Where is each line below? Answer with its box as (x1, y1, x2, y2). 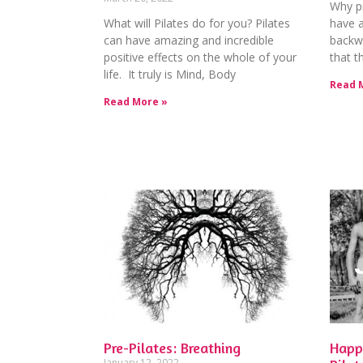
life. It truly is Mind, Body (104, 66, 236, 83)
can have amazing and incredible (104, 32, 274, 49)
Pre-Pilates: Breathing (104, 338, 241, 357)
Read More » (104, 95, 168, 109)
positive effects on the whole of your (104, 49, 297, 66)
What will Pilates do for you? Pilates (104, 15, 290, 32)
